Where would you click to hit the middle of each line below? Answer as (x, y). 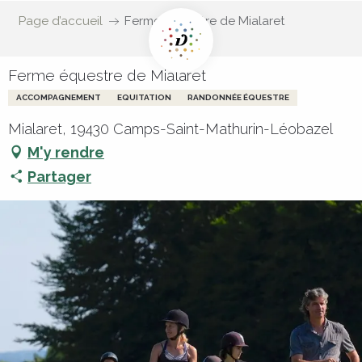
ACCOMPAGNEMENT (59, 97)
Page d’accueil (60, 21)
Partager (59, 176)
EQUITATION (144, 97)
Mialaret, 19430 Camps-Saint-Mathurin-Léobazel (170, 129)
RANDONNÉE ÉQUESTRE (238, 97)
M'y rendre (66, 152)
